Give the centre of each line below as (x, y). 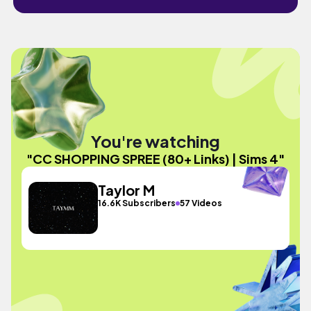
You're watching (155, 141)
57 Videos (201, 203)
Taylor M (127, 190)
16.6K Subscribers (137, 203)
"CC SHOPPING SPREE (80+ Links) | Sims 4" (155, 158)
